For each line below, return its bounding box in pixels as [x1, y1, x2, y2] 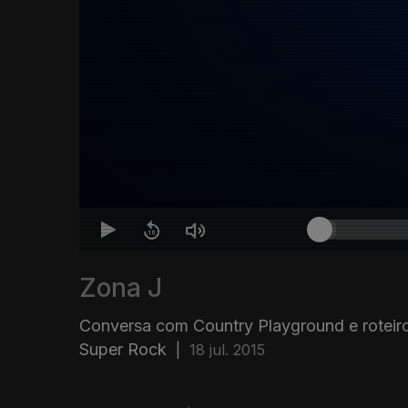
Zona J [79, 272, 162, 304]
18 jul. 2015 [189, 341, 265, 360]
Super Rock [79, 340, 167, 360]
